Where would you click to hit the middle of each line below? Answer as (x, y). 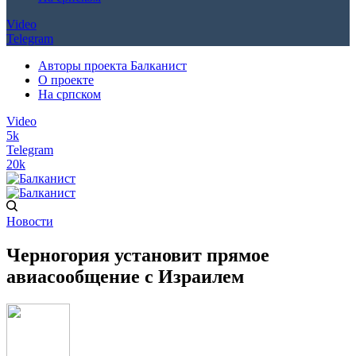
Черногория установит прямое (138, 255)
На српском (70, 94)
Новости (30, 221)
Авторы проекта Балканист (112, 66)
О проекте (66, 80)
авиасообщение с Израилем (125, 276)
